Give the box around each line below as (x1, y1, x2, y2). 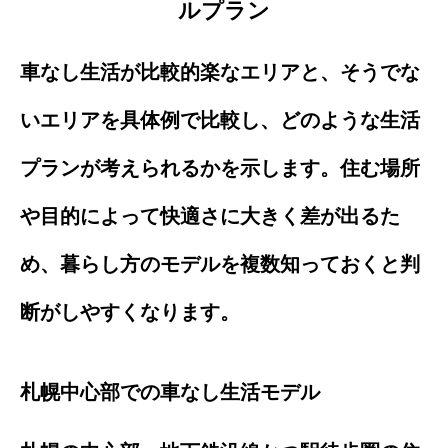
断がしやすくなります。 (20, 300, 240, 323)
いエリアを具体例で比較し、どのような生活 (20, 108, 420, 131)
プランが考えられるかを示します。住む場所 (20, 156, 420, 179)
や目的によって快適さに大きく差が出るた (20, 204, 400, 227)
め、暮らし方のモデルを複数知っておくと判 (20, 252, 420, 275)
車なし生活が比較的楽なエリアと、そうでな (20, 60, 420, 83)
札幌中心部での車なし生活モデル (20, 380, 320, 403)
